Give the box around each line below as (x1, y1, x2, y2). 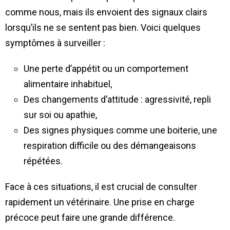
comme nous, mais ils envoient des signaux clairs (5, 6, 207, 17)
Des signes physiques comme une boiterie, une (24, 124, 217, 136)
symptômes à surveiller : (5, 37, 105, 48)
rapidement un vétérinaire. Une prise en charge (5, 196, 195, 207)
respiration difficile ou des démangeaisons (24, 140, 196, 151)
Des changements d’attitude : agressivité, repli (24, 93, 211, 105)
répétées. (24, 155, 63, 166)
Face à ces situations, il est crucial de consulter (5, 181, 197, 192)
